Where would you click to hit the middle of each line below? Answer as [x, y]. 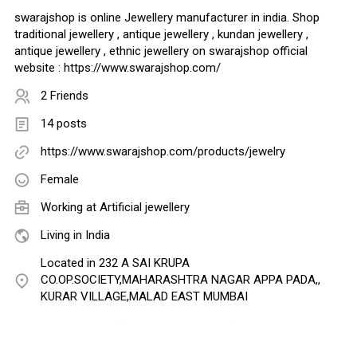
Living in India [75, 235]
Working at [70, 208]
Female [60, 180]
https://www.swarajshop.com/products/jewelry [163, 152]
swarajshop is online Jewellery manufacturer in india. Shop [167, 18]
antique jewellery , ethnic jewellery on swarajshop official [161, 51]
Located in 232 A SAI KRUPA [115, 263]
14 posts [64, 124]
